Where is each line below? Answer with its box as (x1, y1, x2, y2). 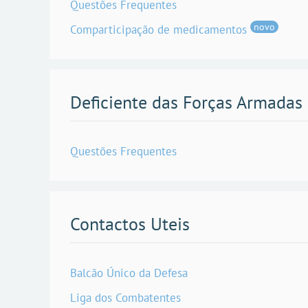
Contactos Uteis (70, 212, 190, 235)
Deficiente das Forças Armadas (70, 90, 302, 113)
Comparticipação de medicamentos (70, 21, 247, 37)
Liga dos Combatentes (70, 289, 181, 305)
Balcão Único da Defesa (70, 265, 188, 280)
